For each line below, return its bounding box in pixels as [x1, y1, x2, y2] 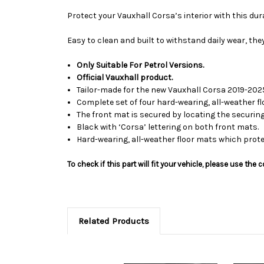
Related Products [78, 215, 149, 226]
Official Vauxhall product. [77, 72, 173, 82]
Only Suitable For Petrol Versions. [77, 60, 204, 70]
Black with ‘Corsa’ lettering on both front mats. [77, 121, 259, 132]
